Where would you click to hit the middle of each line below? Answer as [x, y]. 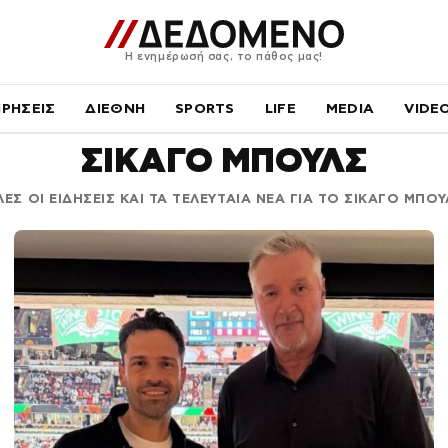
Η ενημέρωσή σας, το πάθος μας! [224, 55]
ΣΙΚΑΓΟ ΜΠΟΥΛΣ [224, 160]
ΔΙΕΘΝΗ [115, 108]
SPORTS [205, 108]
